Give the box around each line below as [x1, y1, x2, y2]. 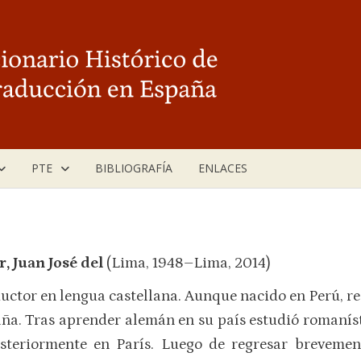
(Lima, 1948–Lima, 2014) [106, 254, 271, 272]
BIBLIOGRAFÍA [95, 160, 172, 176]
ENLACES [198, 160, 247, 176]
